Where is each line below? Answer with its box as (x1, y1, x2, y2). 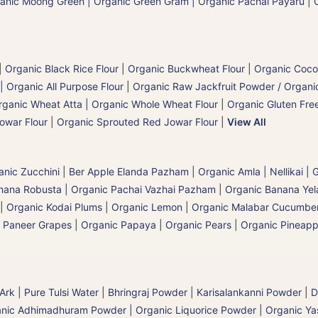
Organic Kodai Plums (6, 200, 102, 213)
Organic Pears (165, 218, 231, 231)
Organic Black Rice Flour (5, 62, 119, 75)
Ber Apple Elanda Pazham (69, 165, 189, 177)
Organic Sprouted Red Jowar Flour (57, 115, 218, 128)
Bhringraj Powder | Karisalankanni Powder (108, 285, 302, 298)
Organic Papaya (81, 218, 156, 231)
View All (227, 115, 266, 128)
